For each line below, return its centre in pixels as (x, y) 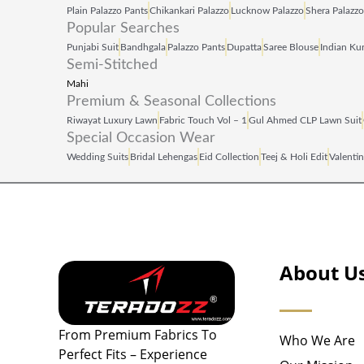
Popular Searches (123, 28)
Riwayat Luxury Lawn (112, 120)
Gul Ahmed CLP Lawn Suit (305, 120)
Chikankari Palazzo (189, 10)
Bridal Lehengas (164, 156)
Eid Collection (229, 156)
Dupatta (244, 47)
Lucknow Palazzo (267, 10)
